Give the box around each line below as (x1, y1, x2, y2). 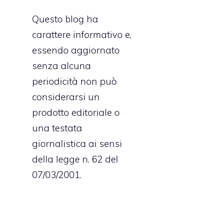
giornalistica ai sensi (32, 137, 122, 149)
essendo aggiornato (32, 44, 120, 56)
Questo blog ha (32, 13, 98, 25)
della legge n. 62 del (32, 153, 118, 165)
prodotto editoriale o (32, 106, 120, 118)
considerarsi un (32, 91, 100, 103)
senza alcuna (32, 59, 91, 72)
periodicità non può (32, 75, 117, 87)
